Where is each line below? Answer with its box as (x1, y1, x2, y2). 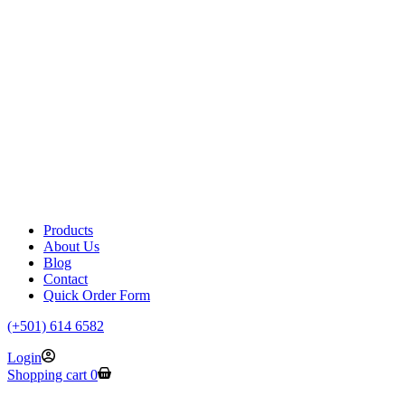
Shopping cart (7, 367, 87, 382)
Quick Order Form (43, 287, 150, 303)
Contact (43, 271, 88, 287)
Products (43, 222, 93, 238)
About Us (43, 239, 99, 254)
